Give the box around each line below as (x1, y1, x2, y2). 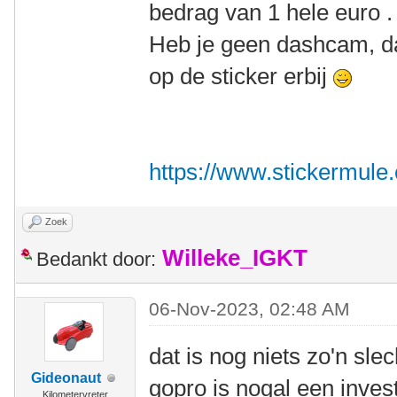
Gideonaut (31, 370, 102, 386)
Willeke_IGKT (162, 245, 307, 271)
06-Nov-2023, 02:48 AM (149, 299, 351, 320)
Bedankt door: (36, 248, 156, 271)
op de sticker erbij (149, 63, 334, 90)
